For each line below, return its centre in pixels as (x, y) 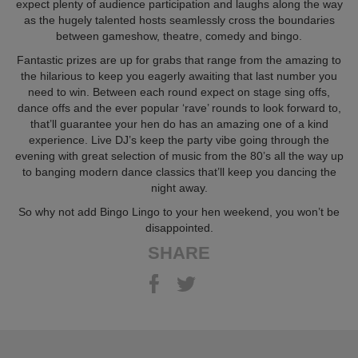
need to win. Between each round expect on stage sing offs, (179, 92)
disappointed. (179, 228)
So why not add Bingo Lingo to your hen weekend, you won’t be (179, 212)
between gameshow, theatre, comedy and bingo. (179, 36)
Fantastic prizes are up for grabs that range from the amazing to (179, 60)
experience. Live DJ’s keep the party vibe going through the (179, 140)
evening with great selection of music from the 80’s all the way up (179, 156)
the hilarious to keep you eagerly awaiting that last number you (179, 76)
